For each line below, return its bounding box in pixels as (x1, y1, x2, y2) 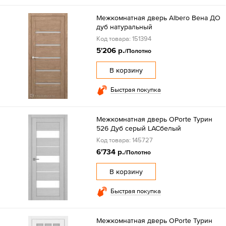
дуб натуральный (96, 23, 152, 31)
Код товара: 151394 (96, 35, 151, 43)
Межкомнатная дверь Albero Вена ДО (96, 14, 220, 22)
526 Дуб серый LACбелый (96, 124, 181, 133)
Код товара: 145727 (96, 136, 153, 144)
